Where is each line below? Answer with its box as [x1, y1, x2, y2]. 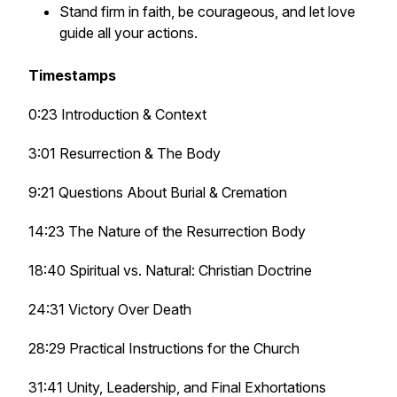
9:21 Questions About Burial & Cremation [28, 183, 287, 201]
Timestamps [28, 66, 116, 84]
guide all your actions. [59, 24, 198, 42]
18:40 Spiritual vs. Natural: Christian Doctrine [28, 261, 312, 279]
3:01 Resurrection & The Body [28, 144, 221, 162]
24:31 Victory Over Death [28, 300, 191, 318]
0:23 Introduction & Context [28, 105, 206, 123]
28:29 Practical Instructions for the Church [28, 339, 300, 357]
